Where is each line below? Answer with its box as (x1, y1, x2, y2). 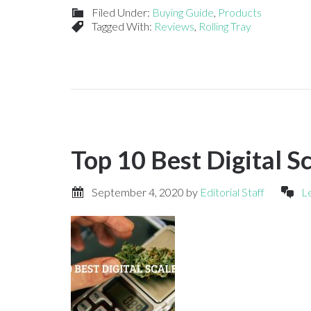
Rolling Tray (199, 19, 251, 33)
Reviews (154, 19, 194, 33)
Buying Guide (152, 6, 214, 19)
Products (218, 6, 262, 19)
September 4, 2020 (92, 185, 184, 199)
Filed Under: (92, 6, 152, 19)
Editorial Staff (200, 185, 264, 199)
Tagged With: (92, 19, 154, 33)
